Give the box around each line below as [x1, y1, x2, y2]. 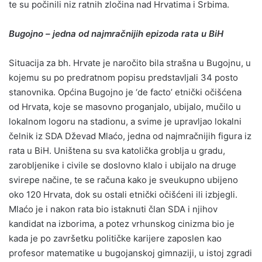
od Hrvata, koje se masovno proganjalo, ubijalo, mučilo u [9, 101, 241, 112]
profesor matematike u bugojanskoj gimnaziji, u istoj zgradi [9, 247, 252, 258]
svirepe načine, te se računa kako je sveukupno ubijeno [9, 174, 238, 185]
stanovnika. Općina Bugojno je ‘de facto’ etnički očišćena [9, 86, 242, 98]
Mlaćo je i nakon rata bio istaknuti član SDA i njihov [9, 203, 218, 215]
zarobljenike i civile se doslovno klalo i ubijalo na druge [9, 159, 236, 171]
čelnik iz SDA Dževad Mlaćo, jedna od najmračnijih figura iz [9, 130, 251, 142]
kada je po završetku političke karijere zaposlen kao [9, 232, 222, 244]
